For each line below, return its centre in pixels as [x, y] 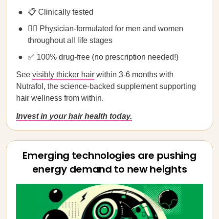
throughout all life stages [70, 40]
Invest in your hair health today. [74, 116]
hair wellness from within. [60, 98]
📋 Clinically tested [61, 12]
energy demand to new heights [109, 169]
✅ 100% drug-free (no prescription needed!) [103, 57]
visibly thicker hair [63, 75]
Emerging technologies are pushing [109, 155]
